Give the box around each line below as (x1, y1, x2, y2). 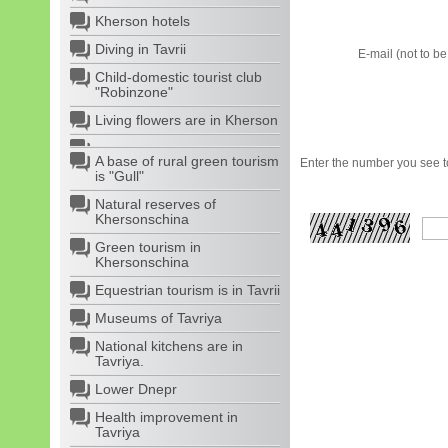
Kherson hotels (95, 13, 190, 29)
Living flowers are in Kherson (95, 112, 278, 128)
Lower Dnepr (95, 381, 177, 397)
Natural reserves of (95, 196, 216, 212)
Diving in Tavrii (95, 41, 186, 57)
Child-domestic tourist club (95, 69, 262, 85)
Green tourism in (95, 239, 201, 255)
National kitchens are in (95, 338, 243, 354)
